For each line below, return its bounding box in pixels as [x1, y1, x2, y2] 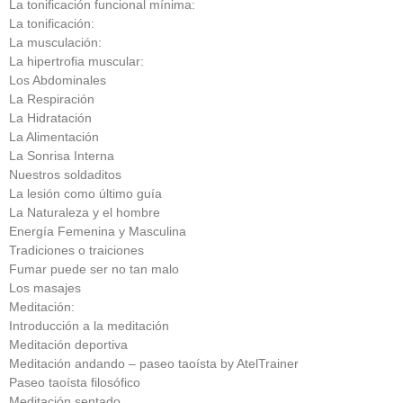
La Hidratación [9, 110, 92, 125]
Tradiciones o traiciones [9, 242, 144, 257]
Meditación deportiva [9, 336, 128, 352]
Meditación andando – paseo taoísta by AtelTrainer [9, 355, 299, 371]
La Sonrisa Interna [9, 148, 114, 163]
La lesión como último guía [9, 185, 162, 201]
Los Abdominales [9, 72, 106, 87]
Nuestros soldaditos [9, 166, 121, 182]
